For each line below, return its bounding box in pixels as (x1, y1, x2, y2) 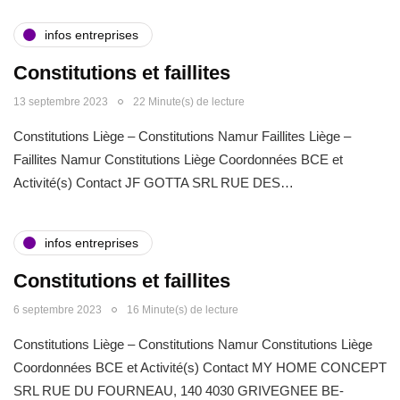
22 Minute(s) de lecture (133, 96, 245, 108)
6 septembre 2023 (13, 304, 102, 316)
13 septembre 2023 (13, 96, 108, 108)
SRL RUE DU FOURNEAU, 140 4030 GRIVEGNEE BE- (13, 383, 344, 398)
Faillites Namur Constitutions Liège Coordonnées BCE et (13, 152, 343, 167)
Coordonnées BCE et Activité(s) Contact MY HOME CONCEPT (13, 360, 387, 375)
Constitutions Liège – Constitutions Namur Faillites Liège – (13, 129, 351, 144)
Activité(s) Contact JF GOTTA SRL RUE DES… (13, 175, 294, 190)
